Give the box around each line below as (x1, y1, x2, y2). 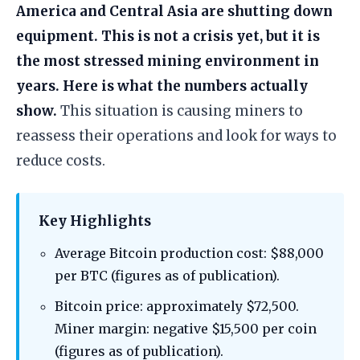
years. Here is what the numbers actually (16, 77, 308, 96)
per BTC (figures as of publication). (55, 268, 280, 284)
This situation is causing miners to (57, 102, 303, 121)
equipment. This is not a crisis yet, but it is (16, 27, 320, 46)
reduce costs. (16, 152, 105, 170)
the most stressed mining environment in (16, 52, 319, 71)
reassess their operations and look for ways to (16, 127, 337, 145)
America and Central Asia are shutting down (16, 2, 333, 21)
